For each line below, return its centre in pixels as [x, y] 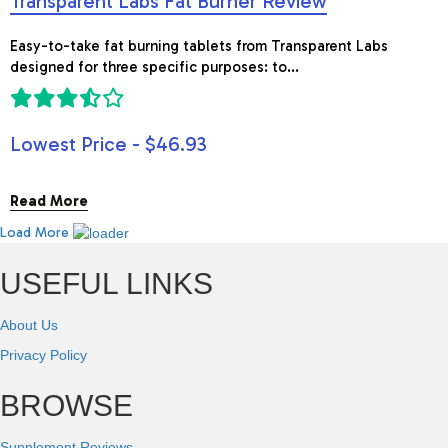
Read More [49, 201]
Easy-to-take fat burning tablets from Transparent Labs [199, 46]
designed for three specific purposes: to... [154, 67]
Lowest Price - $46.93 [108, 144]
